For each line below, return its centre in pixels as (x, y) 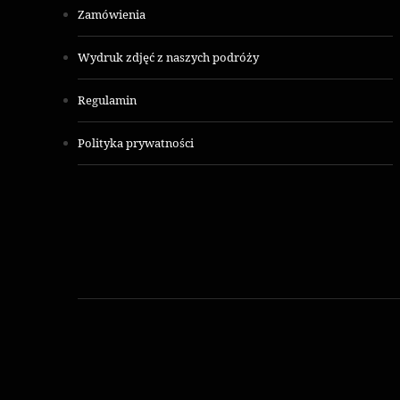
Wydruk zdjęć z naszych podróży (168, 57)
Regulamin (107, 100)
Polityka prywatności (136, 142)
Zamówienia (112, 14)
